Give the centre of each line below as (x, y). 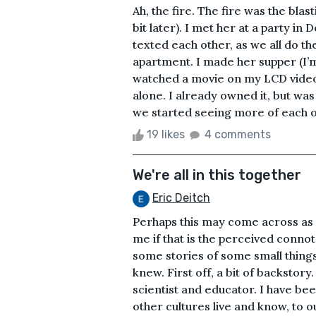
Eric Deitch (181, 197)
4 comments (238, 134)
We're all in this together (217, 175)
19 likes (166, 134)
